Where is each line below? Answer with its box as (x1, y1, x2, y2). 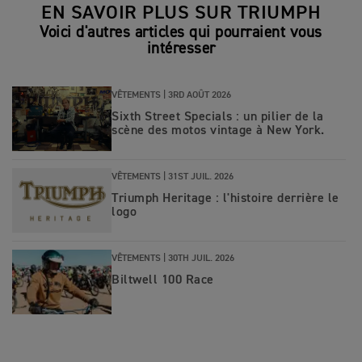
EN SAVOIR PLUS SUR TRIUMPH (41, 3, 321, 23)
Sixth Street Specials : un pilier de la (112, 110, 324, 124)
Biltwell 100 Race (112, 273, 214, 287)
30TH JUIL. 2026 (168, 253, 234, 263)
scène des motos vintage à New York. (112, 124, 325, 137)
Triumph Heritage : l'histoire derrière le (112, 192, 339, 205)
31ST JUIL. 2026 (168, 171, 234, 182)
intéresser (146, 41, 216, 57)
